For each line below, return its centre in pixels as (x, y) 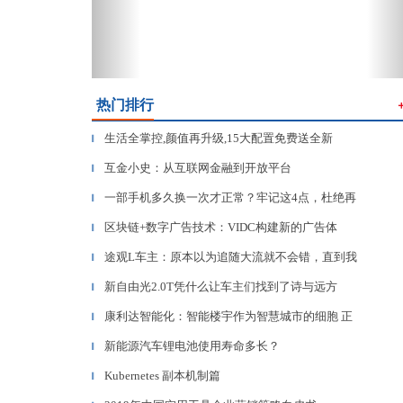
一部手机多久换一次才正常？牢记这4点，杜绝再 (230, 197)
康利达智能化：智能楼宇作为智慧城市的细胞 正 (228, 316)
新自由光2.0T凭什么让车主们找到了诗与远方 (221, 287)
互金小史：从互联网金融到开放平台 (198, 168)
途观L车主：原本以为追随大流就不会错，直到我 (231, 257)
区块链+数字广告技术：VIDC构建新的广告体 (221, 227)
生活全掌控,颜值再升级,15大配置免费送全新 (219, 138)
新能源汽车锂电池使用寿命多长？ (192, 346)
